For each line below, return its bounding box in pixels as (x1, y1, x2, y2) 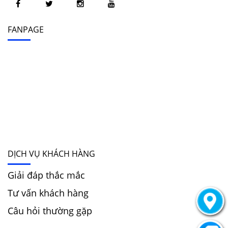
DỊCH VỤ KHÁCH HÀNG (8, 148, 95, 159)
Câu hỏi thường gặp (8, 204, 92, 217)
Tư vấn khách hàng (8, 186, 89, 199)
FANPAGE (8, 23, 44, 35)
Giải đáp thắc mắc (8, 168, 85, 181)
